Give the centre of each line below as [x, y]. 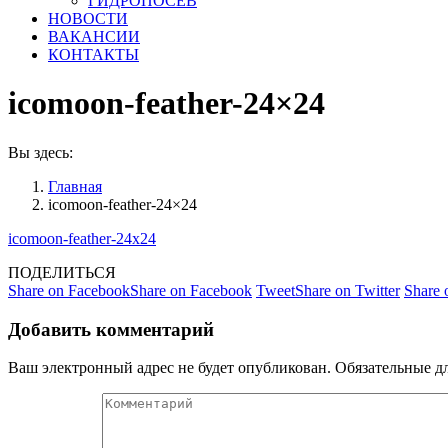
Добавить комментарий [111, 329]
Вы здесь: [40, 152]
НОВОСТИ [88, 18]
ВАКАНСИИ [94, 36]
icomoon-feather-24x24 [82, 238]
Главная [75, 186]
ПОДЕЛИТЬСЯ [62, 272]
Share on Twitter [347, 290]
